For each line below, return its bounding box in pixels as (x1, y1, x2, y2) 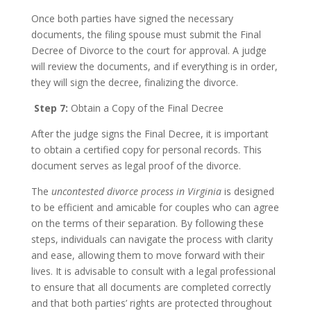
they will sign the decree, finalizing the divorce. (31, 76, 238, 89)
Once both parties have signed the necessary (31, 12, 233, 25)
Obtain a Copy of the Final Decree (70, 101, 224, 115)
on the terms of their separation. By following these (31, 217, 264, 230)
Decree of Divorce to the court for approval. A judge (31, 44, 267, 57)
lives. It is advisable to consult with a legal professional (31, 264, 276, 278)
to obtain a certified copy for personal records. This (31, 143, 262, 156)
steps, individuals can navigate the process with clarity (31, 233, 273, 246)
